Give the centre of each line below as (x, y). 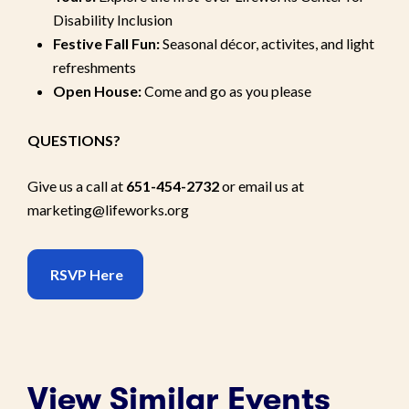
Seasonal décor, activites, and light (268, 43)
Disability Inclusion (113, 19)
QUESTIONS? (74, 140)
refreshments (94, 67)
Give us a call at (77, 185)
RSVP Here (85, 274)
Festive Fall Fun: (108, 43)
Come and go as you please (228, 90)
